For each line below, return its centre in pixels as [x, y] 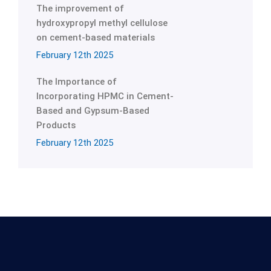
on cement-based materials [96, 38]
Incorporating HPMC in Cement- [105, 96]
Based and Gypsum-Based [93, 111]
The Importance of [77, 82]
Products [56, 125]
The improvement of [80, 8]
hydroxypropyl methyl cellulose [102, 23]
